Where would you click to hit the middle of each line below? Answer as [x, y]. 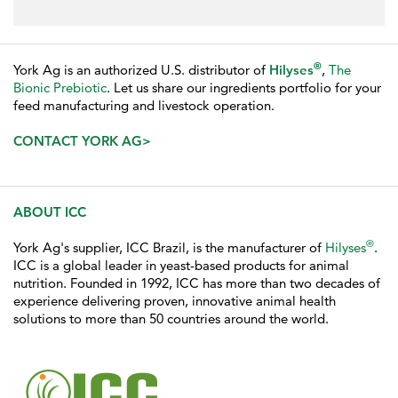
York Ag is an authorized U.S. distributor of [141, 69]
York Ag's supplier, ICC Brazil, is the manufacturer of [169, 247]
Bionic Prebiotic [60, 87]
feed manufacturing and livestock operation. [144, 105]
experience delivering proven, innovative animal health [175, 300]
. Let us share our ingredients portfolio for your [244, 87]
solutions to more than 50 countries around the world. [171, 318]
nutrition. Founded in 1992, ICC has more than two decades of [197, 283]
